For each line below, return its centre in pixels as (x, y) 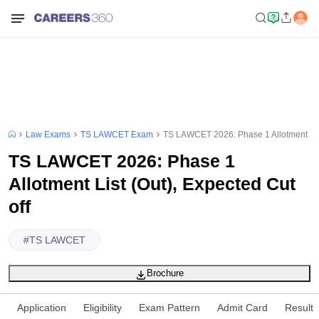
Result (299, 308)
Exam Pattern (169, 308)
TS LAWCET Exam (117, 135)
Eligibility (103, 308)
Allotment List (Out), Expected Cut (152, 184)
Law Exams (48, 135)
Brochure (165, 273)
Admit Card (242, 308)
